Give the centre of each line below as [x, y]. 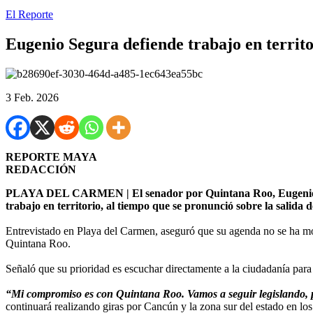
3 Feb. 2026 [32, 97]
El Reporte [29, 14]
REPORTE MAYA [51, 156]
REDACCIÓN [41, 169]
